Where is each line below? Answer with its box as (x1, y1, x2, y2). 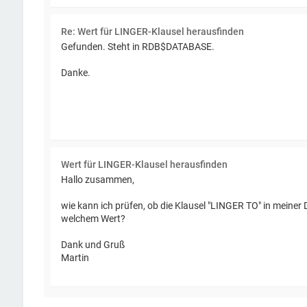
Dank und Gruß (60, 239, 125, 251)
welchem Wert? (60, 213, 125, 225)
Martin (60, 252, 89, 264)
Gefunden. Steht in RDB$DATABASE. (60, 41, 214, 53)
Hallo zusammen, (60, 174, 134, 186)
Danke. (60, 67, 90, 79)
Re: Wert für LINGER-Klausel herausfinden (60, 25, 244, 37)
